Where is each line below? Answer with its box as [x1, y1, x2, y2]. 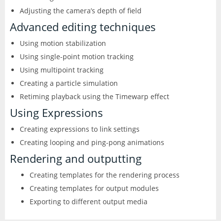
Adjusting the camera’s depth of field [20, 5, 142, 15]
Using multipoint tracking [20, 65, 104, 74]
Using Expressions [10, 105, 103, 120]
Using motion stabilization [20, 38, 106, 48]
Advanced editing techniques [10, 19, 156, 35]
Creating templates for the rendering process [30, 170, 180, 180]
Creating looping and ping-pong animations [20, 137, 164, 147]
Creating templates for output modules [30, 183, 159, 193]
